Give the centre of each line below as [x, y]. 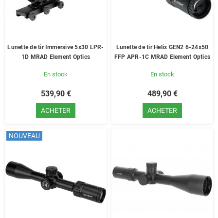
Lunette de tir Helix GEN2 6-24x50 [162, 47]
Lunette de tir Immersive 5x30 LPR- [56, 47]
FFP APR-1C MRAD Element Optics [162, 57]
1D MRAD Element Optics [56, 57]
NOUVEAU [24, 136]
